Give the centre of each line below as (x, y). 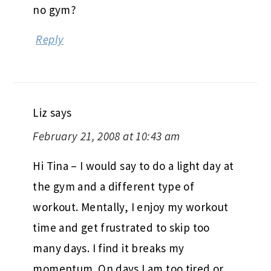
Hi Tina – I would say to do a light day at (133, 165)
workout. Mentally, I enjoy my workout (131, 207)
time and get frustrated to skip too (121, 227)
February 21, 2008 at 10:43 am (106, 136)
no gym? (55, 9)
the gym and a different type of (114, 186)
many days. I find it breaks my (109, 248)
